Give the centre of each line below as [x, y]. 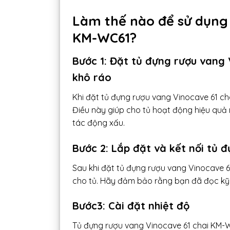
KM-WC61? [104, 38]
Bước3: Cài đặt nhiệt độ [131, 206]
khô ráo [92, 77]
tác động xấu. [99, 122]
